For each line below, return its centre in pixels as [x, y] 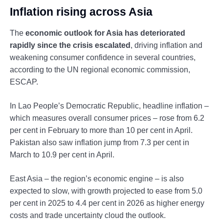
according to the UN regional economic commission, [100, 69]
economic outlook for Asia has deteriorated [105, 33]
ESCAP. [24, 82]
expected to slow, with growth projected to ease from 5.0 [106, 191]
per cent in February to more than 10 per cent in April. [101, 130]
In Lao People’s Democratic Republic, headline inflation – [109, 106]
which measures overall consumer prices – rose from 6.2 [107, 118]
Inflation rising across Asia [81, 11]
